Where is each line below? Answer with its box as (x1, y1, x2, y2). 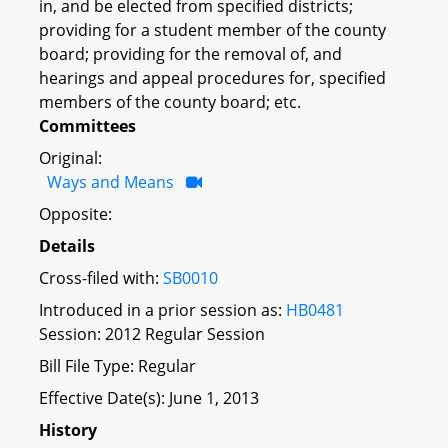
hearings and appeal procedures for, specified (39, 66, 386, 89)
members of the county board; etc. (39, 90, 301, 113)
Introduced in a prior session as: (39, 298, 286, 321)
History (39, 418, 97, 441)
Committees (39, 114, 136, 137)
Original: (39, 146, 102, 169)
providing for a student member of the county (39, 18, 386, 41)
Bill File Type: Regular (39, 354, 196, 377)
